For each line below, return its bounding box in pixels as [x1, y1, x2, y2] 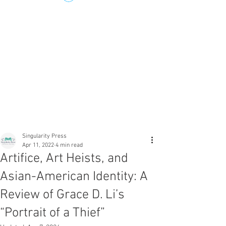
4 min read [55, 142, 83, 149]
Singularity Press [22, 133, 67, 140]
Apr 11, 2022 [22, 142, 54, 149]
